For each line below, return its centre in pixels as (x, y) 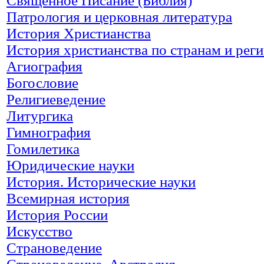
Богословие (42, 82)
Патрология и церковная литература (119, 16)
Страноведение (54, 247)
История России (57, 214)
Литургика (40, 115)
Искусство (39, 231)
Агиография (44, 66)
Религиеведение (56, 99)
